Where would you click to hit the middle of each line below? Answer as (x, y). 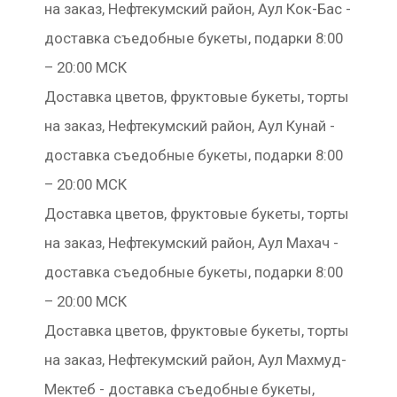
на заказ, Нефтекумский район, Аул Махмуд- (195, 360)
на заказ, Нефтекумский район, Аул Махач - (191, 243)
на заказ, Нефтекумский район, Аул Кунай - (190, 126)
